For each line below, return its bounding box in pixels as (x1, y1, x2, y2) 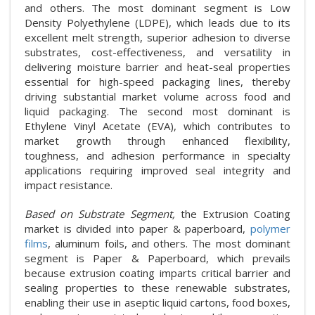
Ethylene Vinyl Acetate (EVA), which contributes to (25, 119, 290, 134)
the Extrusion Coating (180, 207, 291, 221)
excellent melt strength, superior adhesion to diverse (25, 30, 290, 45)
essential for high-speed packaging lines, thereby (25, 75, 290, 89)
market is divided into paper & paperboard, (25, 221, 250, 236)
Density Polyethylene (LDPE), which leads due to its (25, 15, 290, 30)
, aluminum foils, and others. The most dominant (48, 236, 290, 251)
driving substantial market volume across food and (25, 89, 290, 104)
